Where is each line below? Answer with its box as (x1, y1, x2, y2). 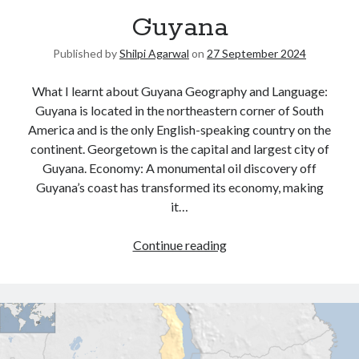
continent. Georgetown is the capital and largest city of (30, 141, 329, 156)
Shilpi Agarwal (119, 46, 189, 60)
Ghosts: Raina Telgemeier (27, 38, 138, 51)
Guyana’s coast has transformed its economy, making (35, 179, 324, 195)
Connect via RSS (27, 243, 116, 259)
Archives (27, 155, 76, 171)
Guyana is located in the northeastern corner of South (35, 103, 324, 118)
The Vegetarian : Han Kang (27, 58, 139, 71)
